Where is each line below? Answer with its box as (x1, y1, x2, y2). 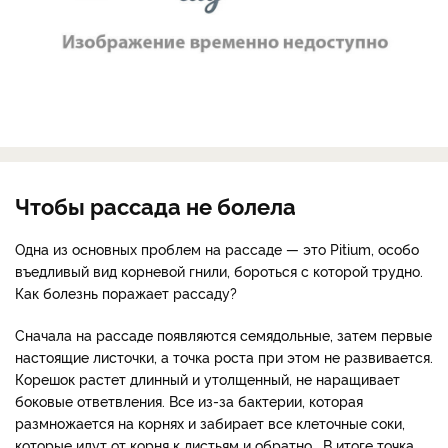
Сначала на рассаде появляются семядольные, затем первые (15, 324, 432, 344)
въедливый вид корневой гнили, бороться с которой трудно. (15, 260, 423, 280)
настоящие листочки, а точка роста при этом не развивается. (15, 346, 433, 366)
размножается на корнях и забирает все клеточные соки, (15, 412, 405, 432)
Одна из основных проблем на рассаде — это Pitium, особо (15, 238, 419, 258)
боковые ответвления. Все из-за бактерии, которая (15, 390, 363, 410)
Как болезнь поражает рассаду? (15, 282, 237, 302)
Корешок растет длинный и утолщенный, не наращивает (15, 368, 400, 388)
